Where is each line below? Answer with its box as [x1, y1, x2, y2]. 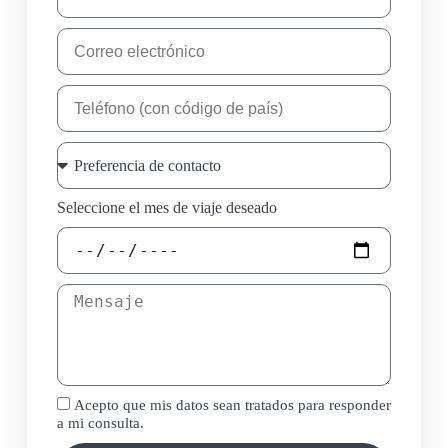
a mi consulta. [56, 415, 144, 432]
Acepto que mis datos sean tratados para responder [73, 397, 391, 414]
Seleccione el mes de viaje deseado [56, 199, 277, 217]
